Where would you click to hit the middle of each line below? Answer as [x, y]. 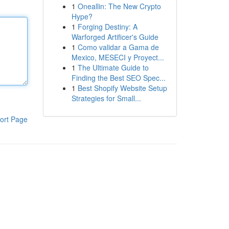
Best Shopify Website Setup [122, 88]
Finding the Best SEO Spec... [118, 78]
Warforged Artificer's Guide [115, 37]
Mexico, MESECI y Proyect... [118, 57]
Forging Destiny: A [107, 27]
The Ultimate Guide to [113, 67]
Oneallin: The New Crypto [119, 6]
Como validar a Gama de [118, 47]
